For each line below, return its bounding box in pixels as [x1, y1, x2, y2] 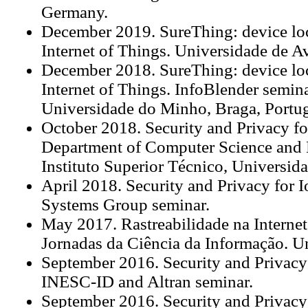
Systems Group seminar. [41, 195, 210, 214]
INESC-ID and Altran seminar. [41, 272, 253, 291]
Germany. [41, 2, 108, 21]
